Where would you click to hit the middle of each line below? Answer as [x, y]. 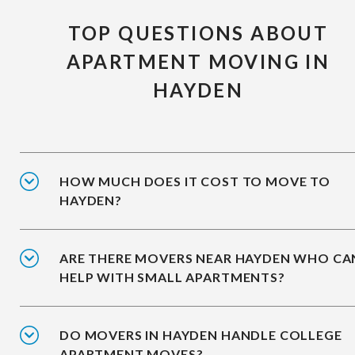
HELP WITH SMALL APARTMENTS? [172, 277]
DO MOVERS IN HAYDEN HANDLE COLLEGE [201, 335]
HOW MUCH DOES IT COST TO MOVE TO [195, 181]
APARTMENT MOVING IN [198, 62]
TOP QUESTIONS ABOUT [198, 33]
